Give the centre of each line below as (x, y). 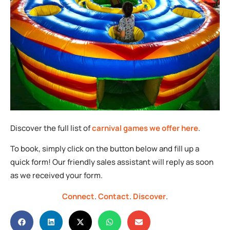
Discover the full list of (51, 128)
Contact (114, 196)
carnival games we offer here (145, 128)
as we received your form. (56, 176)
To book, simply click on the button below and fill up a (105, 149)
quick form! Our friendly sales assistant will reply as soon (112, 162)
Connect (78, 196)
